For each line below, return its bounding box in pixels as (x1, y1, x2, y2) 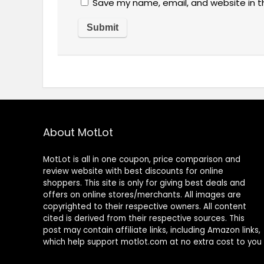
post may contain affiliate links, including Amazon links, (42, 224, 260, 236)
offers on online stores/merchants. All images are (42, 189, 241, 200)
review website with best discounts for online (42, 165, 223, 177)
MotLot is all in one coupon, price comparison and (42, 153, 240, 165)
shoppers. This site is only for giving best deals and (42, 177, 245, 189)
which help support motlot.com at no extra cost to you (42, 236, 262, 247)
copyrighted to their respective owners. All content (42, 200, 246, 212)
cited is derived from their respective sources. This (42, 212, 245, 224)
